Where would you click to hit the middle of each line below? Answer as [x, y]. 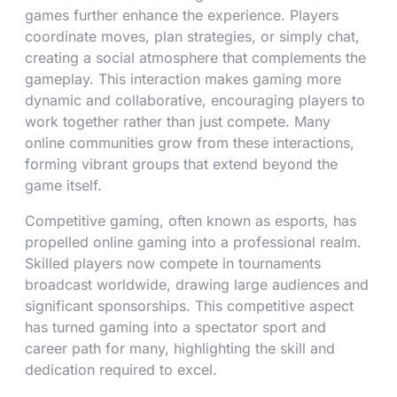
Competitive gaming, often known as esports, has [191, 221]
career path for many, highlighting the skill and [180, 348]
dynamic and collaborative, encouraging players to [195, 100]
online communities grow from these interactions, [190, 143]
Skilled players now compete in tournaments [173, 263]
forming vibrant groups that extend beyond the [181, 164]
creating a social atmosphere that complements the [195, 58]
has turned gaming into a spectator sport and [175, 327]
